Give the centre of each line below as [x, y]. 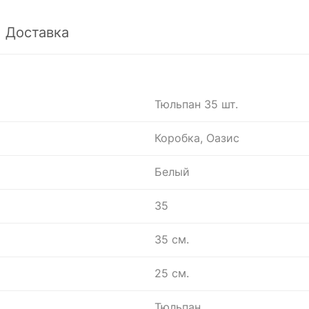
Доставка [37, 32]
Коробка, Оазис [197, 138]
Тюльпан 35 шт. [196, 104]
